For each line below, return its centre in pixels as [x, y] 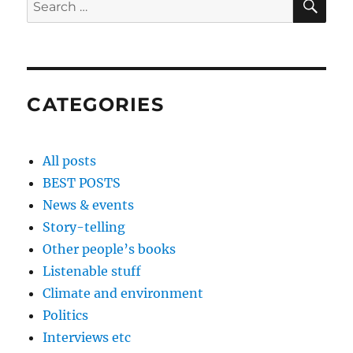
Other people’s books [110, 249]
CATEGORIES [95, 105]
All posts [70, 161]
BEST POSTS [82, 183]
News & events [89, 205]
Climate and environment [123, 294]
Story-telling [84, 227]
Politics [66, 316]
